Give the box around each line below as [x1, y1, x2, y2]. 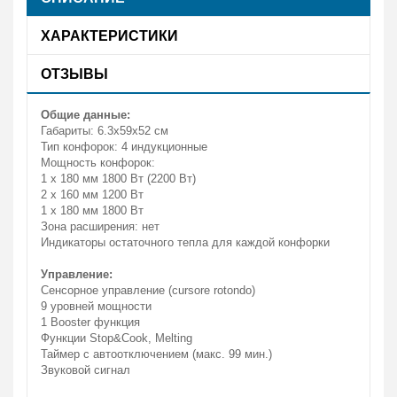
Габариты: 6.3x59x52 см [41, 124, 168, 137]
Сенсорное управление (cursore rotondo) [41, 284, 255, 297]
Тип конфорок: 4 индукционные [41, 140, 207, 153]
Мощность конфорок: [41, 156, 155, 169]
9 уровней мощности [41, 300, 152, 313]
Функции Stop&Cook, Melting [41, 331, 192, 345]
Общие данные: [41, 108, 130, 121]
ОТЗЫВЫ [41, 63, 108, 84]
